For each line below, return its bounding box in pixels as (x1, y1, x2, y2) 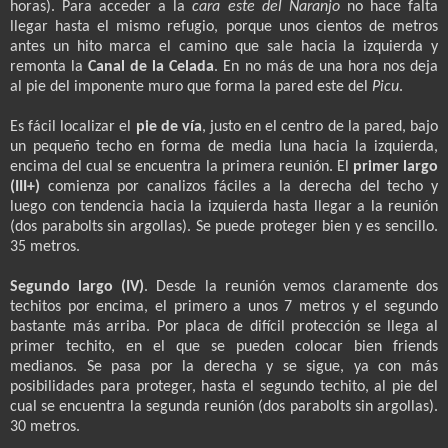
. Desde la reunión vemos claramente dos (144, 278, 438, 295)
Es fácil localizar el (10, 118, 136, 135)
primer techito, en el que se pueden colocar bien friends (10, 338, 438, 355)
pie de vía (135, 118, 202, 135)
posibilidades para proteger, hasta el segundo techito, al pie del (10, 378, 438, 395)
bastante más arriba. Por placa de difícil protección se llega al (10, 318, 438, 335)
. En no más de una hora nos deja (214, 58, 439, 75)
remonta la (10, 58, 89, 75)
